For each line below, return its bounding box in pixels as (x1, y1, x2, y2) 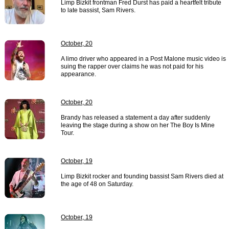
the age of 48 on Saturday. (61, 180, 133, 188)
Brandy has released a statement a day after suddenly (61, 114, 210, 121)
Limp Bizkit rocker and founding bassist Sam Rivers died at (61, 173, 223, 180)
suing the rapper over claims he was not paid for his (61, 63, 203, 70)
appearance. (61, 71, 96, 78)
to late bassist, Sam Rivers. (61, 7, 135, 14)
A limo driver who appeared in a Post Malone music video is (61, 55, 226, 62)
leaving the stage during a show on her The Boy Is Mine (61, 122, 215, 129)
